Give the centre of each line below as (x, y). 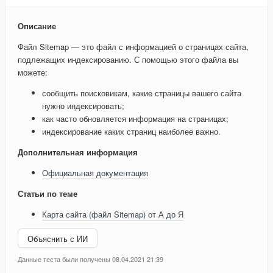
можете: (33, 73)
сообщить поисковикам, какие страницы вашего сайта (142, 93)
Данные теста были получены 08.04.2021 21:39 (90, 259)
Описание (37, 26)
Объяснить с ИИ (58, 238)
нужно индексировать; (83, 106)
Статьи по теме (48, 194)
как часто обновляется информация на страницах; (135, 119)
